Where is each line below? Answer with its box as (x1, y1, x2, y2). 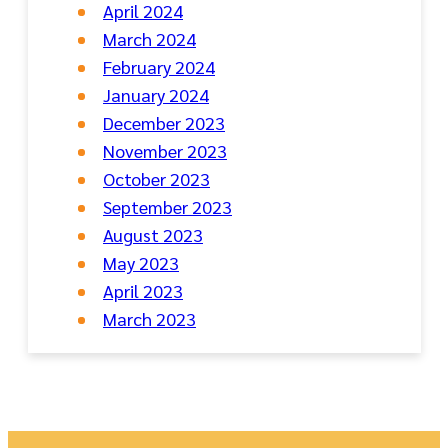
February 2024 (103, 54, 215, 78)
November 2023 (103, 138, 227, 162)
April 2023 (103, 278, 183, 302)
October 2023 (103, 166, 210, 190)
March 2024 (103, 26, 196, 50)
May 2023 (103, 250, 179, 274)
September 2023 (103, 194, 232, 218)
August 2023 (103, 222, 203, 246)
